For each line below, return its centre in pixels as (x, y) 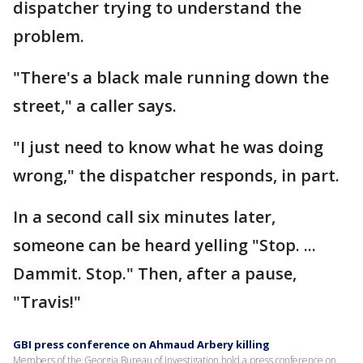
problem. (49, 36)
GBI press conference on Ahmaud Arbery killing (141, 344)
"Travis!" (47, 301)
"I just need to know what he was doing (168, 147)
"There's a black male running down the (171, 77)
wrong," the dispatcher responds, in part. (176, 175)
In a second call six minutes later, (144, 216)
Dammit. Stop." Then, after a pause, (155, 273)
